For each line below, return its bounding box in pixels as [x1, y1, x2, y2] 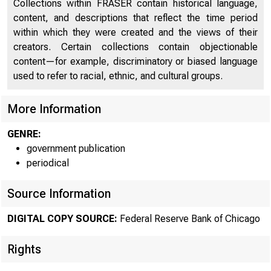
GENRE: [7, 128, 41, 140]
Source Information [7, 186, 111, 201]
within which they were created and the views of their [13, 27, 258, 38]
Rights [7, 242, 41, 256]
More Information [7, 102, 101, 116]
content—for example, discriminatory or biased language [13, 56, 258, 67]
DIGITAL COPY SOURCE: [7, 213, 117, 224]
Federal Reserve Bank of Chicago [117, 213, 260, 224]
